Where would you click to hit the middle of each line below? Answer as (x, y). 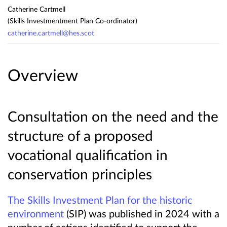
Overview (43, 75)
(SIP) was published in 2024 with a (142, 213)
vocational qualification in (88, 154)
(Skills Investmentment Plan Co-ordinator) (72, 21)
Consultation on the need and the (113, 116)
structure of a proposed (80, 135)
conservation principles (80, 174)
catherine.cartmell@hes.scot (51, 32)
